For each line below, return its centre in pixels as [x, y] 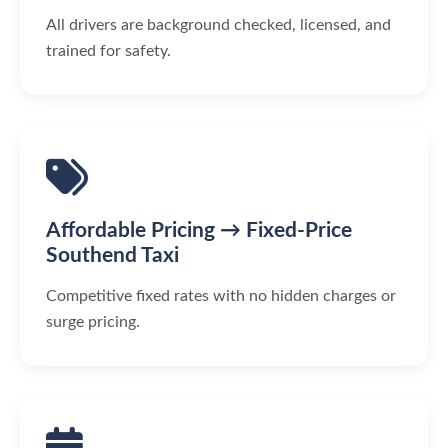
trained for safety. [108, 50]
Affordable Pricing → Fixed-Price [199, 230]
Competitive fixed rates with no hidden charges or [221, 295]
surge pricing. [93, 321]
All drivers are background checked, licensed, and [218, 24]
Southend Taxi [112, 255]
